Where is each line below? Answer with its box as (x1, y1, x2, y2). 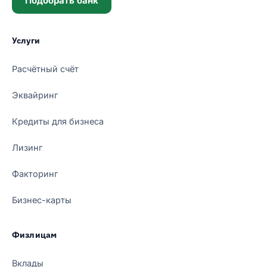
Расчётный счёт (12, 63, 79, 74)
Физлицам (12, 229, 57, 240)
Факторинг (12, 168, 58, 179)
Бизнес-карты (12, 194, 72, 205)
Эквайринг (12, 89, 58, 100)
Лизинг (12, 142, 42, 153)
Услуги (12, 35, 40, 46)
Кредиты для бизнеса (12, 116, 104, 126)
